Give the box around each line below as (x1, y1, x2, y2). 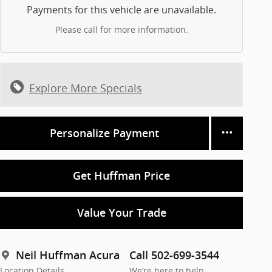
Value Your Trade (76, 206, 166, 219)
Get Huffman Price (73, 169, 170, 182)
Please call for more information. (55, 23, 188, 35)
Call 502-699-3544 (129, 249, 219, 262)
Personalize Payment (50, 126, 159, 140)
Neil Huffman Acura (16, 249, 120, 262)
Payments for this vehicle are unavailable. (27, 2, 216, 16)
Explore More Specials (29, 80, 142, 95)
